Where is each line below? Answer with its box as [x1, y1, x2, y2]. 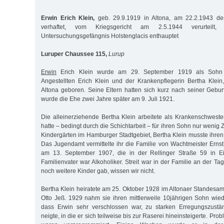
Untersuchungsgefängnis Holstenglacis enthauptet [41, 32, 178, 40]
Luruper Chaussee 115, [41, 50, 107, 58]
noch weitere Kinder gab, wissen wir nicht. [41, 167, 155, 175]
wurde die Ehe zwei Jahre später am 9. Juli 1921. [41, 95, 174, 103]
